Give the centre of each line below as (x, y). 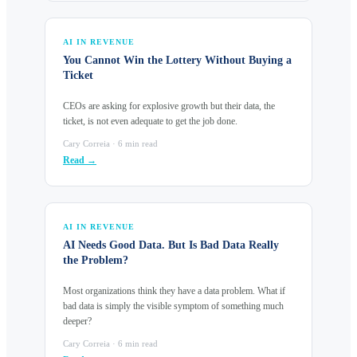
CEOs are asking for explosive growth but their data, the (169, 106)
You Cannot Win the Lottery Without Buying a (177, 60)
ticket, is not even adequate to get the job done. (150, 121)
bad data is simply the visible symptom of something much (173, 306)
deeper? (77, 321)
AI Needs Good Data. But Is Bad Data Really (171, 245)
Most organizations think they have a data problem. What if (174, 290)
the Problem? (96, 260)
